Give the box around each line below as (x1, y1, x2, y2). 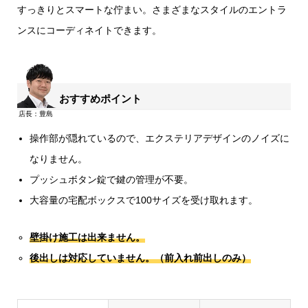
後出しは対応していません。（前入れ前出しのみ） (30, 252, 252, 264)
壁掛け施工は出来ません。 (30, 232, 146, 243)
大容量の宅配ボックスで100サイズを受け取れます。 (30, 195, 258, 206)
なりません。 (30, 153, 88, 165)
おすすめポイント (59, 92, 142, 104)
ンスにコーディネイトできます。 (16, 24, 162, 36)
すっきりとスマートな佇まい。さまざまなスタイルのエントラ (16, 3, 287, 15)
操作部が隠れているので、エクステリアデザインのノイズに (30, 133, 290, 144)
